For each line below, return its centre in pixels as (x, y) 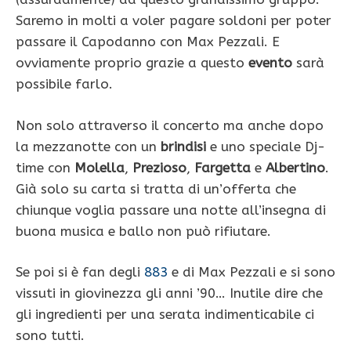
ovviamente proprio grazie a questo (132, 63)
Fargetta (223, 167)
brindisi (183, 146)
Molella (100, 167)
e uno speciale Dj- (266, 146)
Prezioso (159, 167)
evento (270, 63)
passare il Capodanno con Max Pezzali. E (148, 42)
